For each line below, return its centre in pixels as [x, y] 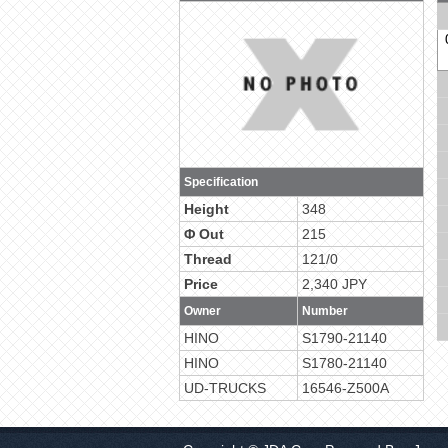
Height [206, 209]
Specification [221, 182]
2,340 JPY [334, 284]
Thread [208, 259]
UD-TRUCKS [225, 388]
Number [325, 311]
